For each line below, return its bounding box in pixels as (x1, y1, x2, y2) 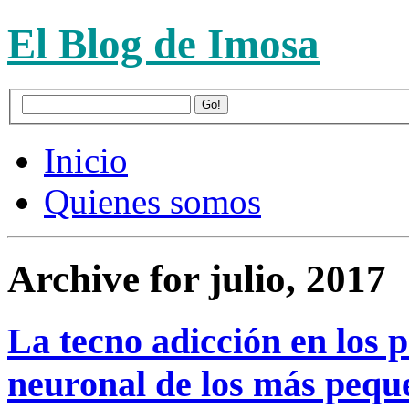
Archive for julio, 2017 (7, 257, 386, 301)
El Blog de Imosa (7, 20, 320, 68)
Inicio (44, 141, 128, 181)
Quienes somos (44, 182, 261, 222)
